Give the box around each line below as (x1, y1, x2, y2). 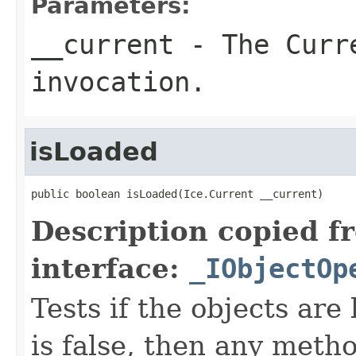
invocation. (31, 65, 206, 98)
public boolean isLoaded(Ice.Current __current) (31, 187, 323, 200)
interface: (31, 252, 189, 284)
